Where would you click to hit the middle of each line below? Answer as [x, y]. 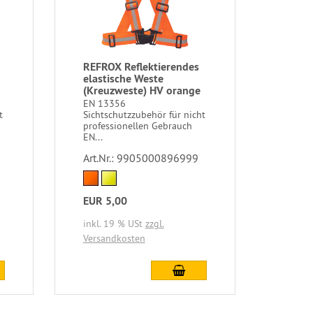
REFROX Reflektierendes [141, 66]
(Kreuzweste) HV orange [141, 90]
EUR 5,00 [105, 201]
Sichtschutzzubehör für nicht [144, 114]
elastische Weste [123, 78]
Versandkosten [114, 238]
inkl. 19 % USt [114, 223]
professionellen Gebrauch [137, 125]
